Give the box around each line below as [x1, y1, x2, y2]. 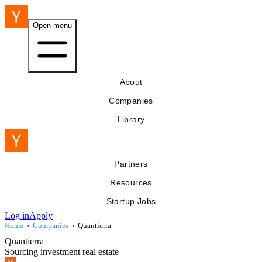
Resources [110, 178, 152, 187]
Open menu [33, 21, 72, 30]
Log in [5, 211, 29, 220]
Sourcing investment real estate [5, 247, 119, 257]
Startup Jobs [106, 196, 156, 206]
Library [117, 115, 145, 124]
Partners [114, 159, 148, 168]
